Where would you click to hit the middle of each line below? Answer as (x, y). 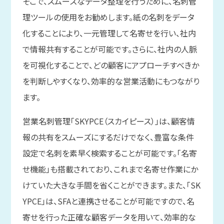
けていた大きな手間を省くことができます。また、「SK (111, 185)
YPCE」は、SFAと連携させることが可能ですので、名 (108, 201)
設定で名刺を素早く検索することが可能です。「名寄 (109, 153)
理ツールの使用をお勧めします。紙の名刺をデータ (108, 17)
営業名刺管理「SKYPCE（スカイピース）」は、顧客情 (108, 121)
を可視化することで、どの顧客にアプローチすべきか (110, 65)
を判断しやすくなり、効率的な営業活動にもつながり (111, 81)
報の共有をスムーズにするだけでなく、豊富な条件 (108, 137)
